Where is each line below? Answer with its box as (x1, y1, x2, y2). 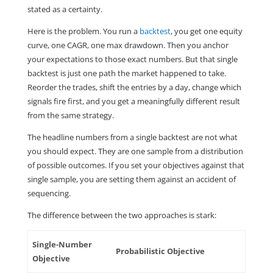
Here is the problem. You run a (27, 25, 140, 37)
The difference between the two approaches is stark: (27, 209, 216, 221)
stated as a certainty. (27, 3, 102, 15)
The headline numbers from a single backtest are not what (27, 131, 238, 143)
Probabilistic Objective (116, 245, 205, 257)
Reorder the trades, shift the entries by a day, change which (27, 81, 241, 93)
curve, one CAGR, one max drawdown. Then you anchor (27, 39, 229, 51)
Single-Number (32, 238, 93, 250)
